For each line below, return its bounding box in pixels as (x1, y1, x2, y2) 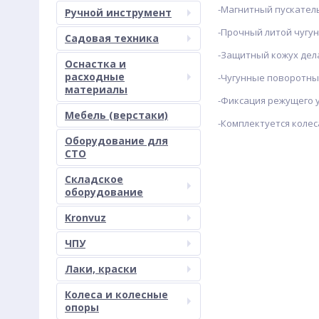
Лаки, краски (65, 262, 137, 276)
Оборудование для (65, 134, 168, 147)
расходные (65, 70, 125, 83)
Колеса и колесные (65, 288, 168, 301)
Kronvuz (65, 211, 106, 224)
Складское (65, 172, 123, 186)
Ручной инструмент (65, 6, 172, 19)
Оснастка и (65, 57, 126, 70)
